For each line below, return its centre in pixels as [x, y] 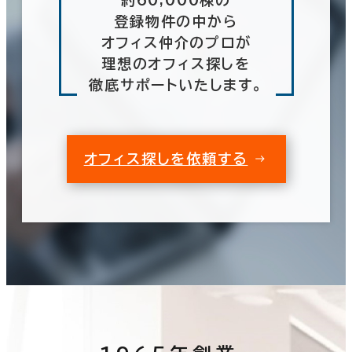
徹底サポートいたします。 [176, 84]
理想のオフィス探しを [176, 63]
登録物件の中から [176, 21]
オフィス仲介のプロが [176, 42]
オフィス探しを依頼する [166, 158]
